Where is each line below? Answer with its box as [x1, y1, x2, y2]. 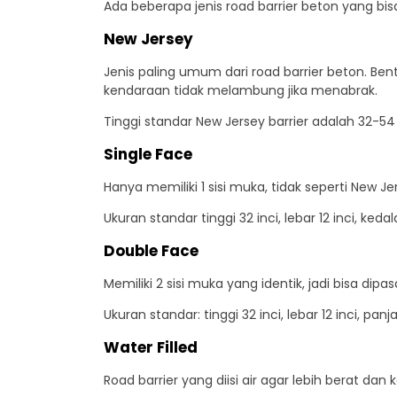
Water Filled [104, 337, 198, 358]
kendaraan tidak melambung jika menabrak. [104, 82, 378, 99]
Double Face [104, 240, 198, 261]
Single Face [104, 144, 192, 165]
